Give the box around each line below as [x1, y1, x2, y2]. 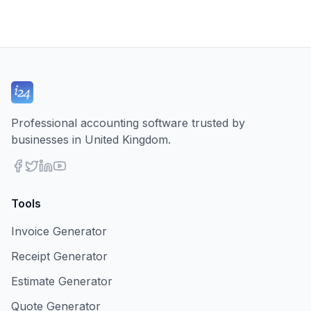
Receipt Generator [11, 249, 108, 263]
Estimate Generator [11, 274, 112, 288]
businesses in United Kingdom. [11, 133, 171, 146]
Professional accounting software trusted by [11, 116, 245, 130]
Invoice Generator [11, 224, 107, 238]
